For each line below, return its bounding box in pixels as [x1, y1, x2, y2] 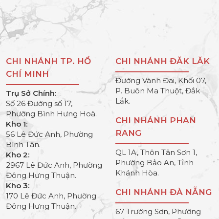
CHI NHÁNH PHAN [115, 115, 196, 125]
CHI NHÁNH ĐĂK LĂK [115, 56, 210, 66]
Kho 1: [6, 119, 27, 129]
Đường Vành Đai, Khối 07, [115, 75, 206, 85]
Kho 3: [6, 180, 29, 190]
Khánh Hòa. [115, 168, 159, 177]
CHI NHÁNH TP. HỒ [6, 56, 91, 66]
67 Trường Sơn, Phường [115, 206, 201, 216]
